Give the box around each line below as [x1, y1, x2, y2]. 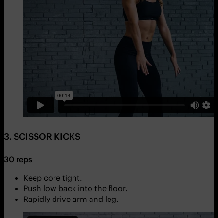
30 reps [4, 154, 32, 164]
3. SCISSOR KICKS [4, 130, 80, 142]
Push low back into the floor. [23, 183, 127, 193]
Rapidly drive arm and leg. [23, 194, 119, 204]
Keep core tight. [23, 172, 82, 182]
